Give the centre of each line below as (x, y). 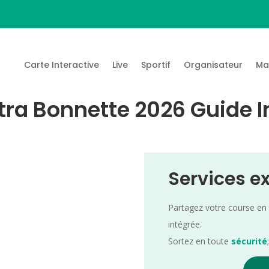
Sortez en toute (200, 241)
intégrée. (185, 224)
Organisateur (213, 65)
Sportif (156, 65)
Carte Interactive (62, 65)
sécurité (249, 241)
